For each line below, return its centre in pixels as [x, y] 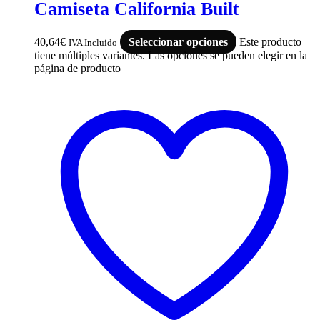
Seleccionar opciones [178, 42]
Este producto [270, 42]
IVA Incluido [93, 43]
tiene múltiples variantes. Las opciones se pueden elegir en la [171, 56]
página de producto [77, 69]
